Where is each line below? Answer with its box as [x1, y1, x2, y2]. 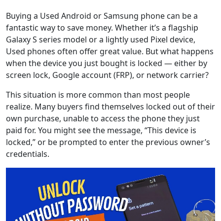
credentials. [6, 148, 49, 159]
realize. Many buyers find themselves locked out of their [6, 101, 215, 112]
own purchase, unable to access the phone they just [6, 113, 200, 124]
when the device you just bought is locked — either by [6, 58, 207, 69]
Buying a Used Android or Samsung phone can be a [6, 10, 198, 21]
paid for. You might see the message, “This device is [6, 125, 196, 136]
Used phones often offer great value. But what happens [6, 46, 214, 57]
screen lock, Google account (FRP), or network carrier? [6, 70, 209, 80]
